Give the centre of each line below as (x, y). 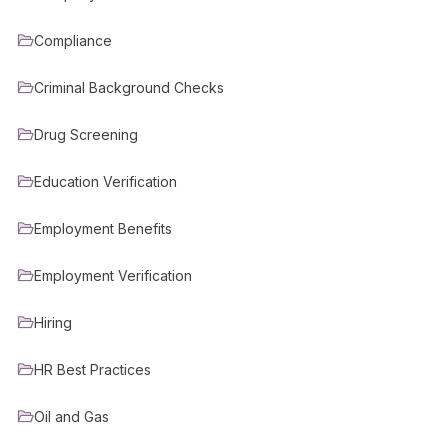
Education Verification (105, 181)
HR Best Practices (92, 369)
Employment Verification (113, 275)
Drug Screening (86, 134)
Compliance (73, 40)
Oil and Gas (71, 416)
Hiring (53, 322)
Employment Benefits (103, 228)
